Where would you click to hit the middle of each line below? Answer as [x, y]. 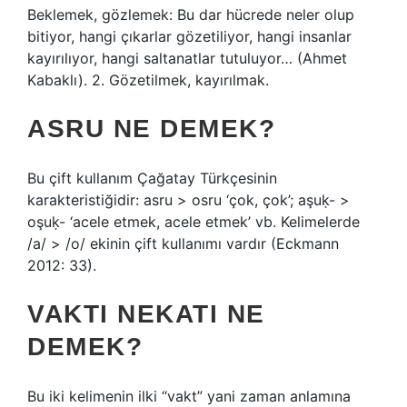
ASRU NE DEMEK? [151, 129]
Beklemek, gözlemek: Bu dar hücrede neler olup [191, 15]
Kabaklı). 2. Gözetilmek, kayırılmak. [148, 80]
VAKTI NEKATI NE [146, 314]
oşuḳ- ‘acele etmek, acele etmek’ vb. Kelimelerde [194, 222]
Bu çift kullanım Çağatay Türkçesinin [152, 178]
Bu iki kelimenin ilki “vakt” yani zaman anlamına [189, 396]
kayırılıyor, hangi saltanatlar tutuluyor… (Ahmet [187, 58]
